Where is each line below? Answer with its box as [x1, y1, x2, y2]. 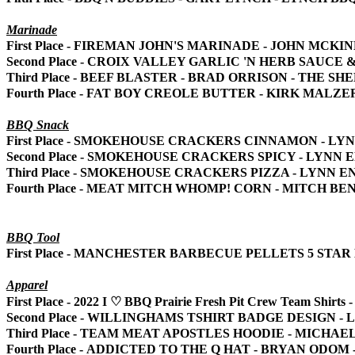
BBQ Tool [6, 230, 59, 244]
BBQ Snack [6, 117, 69, 132]
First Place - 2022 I [6, 294, 110, 308]
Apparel [6, 277, 48, 292]
